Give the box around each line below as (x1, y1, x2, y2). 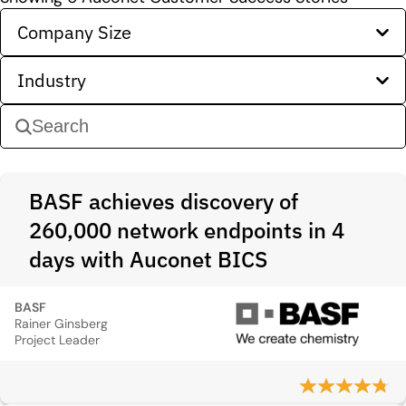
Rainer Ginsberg (14, 315, 108, 332)
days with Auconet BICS (29, 245, 267, 274)
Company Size (17, 20, 131, 44)
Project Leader (14, 332, 100, 348)
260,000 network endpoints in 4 (29, 216, 344, 245)
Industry (17, 68, 86, 92)
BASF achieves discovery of (29, 187, 298, 216)
